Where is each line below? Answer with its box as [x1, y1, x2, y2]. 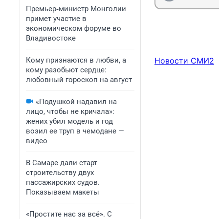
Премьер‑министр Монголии [26, 4, 126, 13]
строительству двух [26, 168, 94, 177]
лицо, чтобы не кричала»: [26, 107, 114, 116]
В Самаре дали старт [26, 158, 97, 167]
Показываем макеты [26, 188, 99, 197]
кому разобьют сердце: [26, 66, 107, 74]
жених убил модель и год [26, 117, 113, 126]
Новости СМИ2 [154, 56, 214, 66]
